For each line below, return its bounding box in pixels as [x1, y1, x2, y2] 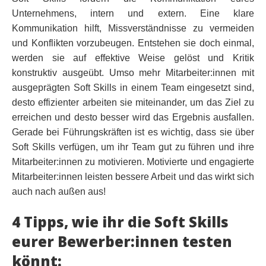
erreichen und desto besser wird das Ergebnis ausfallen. [12, 112, 254, 123]
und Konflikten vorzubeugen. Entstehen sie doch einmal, [12, 38, 254, 49]
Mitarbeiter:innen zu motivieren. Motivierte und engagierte [12, 157, 254, 167]
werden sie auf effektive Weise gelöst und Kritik [12, 53, 254, 64]
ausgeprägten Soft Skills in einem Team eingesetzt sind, [12, 83, 254, 93]
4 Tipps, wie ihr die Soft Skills [12, 212, 229, 232]
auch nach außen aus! [12, 186, 106, 197]
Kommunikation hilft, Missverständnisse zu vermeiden [12, 23, 254, 34]
